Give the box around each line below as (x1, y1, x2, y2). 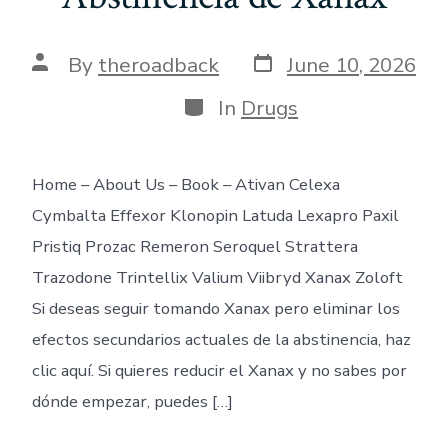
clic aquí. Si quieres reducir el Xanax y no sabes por (31, 358, 407, 382)
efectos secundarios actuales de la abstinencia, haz (31, 327, 411, 351)
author (31, 68, 95, 97)
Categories (181, 89, 285, 118)
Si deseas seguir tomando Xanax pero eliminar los (31, 296, 400, 320)
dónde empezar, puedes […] (31, 389, 233, 413)
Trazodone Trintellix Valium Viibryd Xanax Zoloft (31, 265, 403, 289)
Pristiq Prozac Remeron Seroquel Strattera (31, 234, 358, 258)
